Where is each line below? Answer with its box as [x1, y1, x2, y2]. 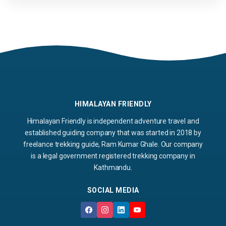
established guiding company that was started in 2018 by [25, 128, 201, 137]
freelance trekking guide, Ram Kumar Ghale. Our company [23, 140, 203, 148]
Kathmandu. [94, 163, 132, 172]
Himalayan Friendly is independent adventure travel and [27, 117, 199, 125]
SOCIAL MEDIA [87, 186, 139, 194]
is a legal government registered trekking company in [31, 151, 195, 160]
